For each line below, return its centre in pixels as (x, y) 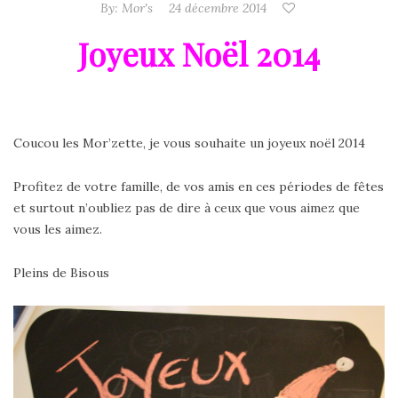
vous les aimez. (58, 230)
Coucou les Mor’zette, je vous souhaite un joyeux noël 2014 (189, 143)
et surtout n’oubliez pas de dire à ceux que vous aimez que (187, 208)
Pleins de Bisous (61, 273)
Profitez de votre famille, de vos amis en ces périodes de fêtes (199, 187)
